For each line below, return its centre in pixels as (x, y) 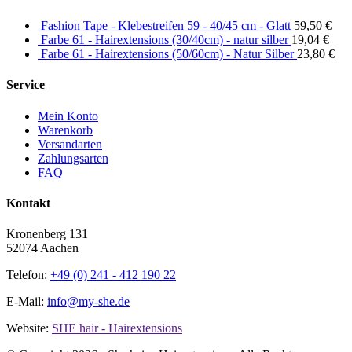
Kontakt (28, 203)
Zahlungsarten (73, 158)
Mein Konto (68, 115)
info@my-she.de (88, 302)
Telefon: (28, 275)
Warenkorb (65, 130)
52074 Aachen (42, 248)
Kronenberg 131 (47, 234)
